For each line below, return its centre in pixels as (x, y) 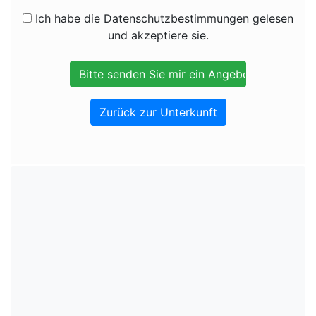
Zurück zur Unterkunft (158, 112)
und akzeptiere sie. (158, 35)
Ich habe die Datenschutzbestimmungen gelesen (163, 18)
